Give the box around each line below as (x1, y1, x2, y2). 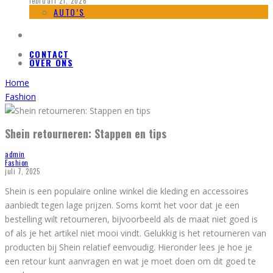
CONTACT (29, 48, 69, 61)
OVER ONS (29, 56, 74, 69)
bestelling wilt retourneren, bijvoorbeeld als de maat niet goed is (5, 213, 258, 225)
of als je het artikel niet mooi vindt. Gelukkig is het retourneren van (5, 227, 266, 239)
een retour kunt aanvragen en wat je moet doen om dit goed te (5, 255, 256, 267)
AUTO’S (54, 5, 85, 19)
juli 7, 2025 (5, 166, 40, 176)
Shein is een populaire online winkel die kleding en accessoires (5, 185, 249, 197)
